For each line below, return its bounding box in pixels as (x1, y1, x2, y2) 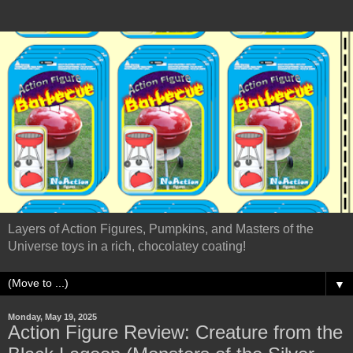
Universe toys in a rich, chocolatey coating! (8, 239, 246, 253)
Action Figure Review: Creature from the (8, 321, 343, 343)
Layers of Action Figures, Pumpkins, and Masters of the (8, 221, 314, 236)
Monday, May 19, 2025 (8, 311, 97, 321)
